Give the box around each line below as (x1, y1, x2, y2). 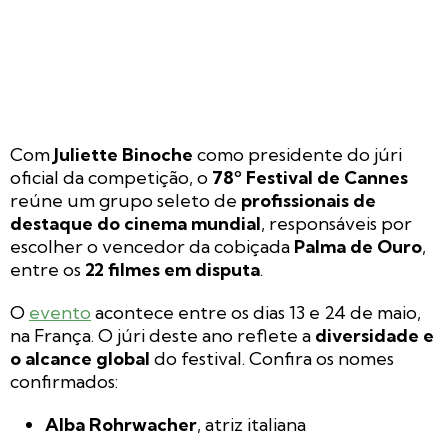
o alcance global (10, 347, 150, 371)
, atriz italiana (197, 413, 306, 437)
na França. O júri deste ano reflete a (10, 324, 315, 348)
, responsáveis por (261, 212, 412, 236)
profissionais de (241, 189, 376, 213)
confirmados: (10, 370, 118, 394)
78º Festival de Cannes (212, 166, 408, 190)
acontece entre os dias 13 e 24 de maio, (91, 301, 421, 325)
